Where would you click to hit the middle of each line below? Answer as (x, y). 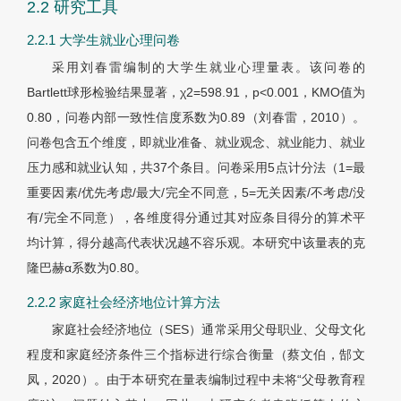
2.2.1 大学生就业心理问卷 (103, 40)
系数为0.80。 (109, 268)
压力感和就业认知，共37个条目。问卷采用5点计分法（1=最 (196, 168)
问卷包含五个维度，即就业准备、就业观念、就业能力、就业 (196, 143)
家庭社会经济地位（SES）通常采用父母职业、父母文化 (209, 330)
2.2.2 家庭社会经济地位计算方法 (124, 303)
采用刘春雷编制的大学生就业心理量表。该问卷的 (209, 68)
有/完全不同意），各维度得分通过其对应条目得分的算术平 (196, 218)
